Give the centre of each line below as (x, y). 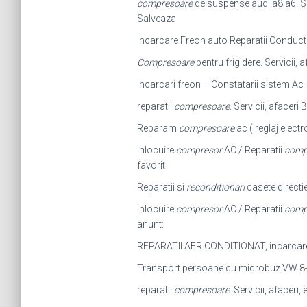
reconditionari (215, 187)
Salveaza (156, 19)
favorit (151, 165)
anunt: (150, 224)
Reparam (158, 128)
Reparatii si (161, 187)
